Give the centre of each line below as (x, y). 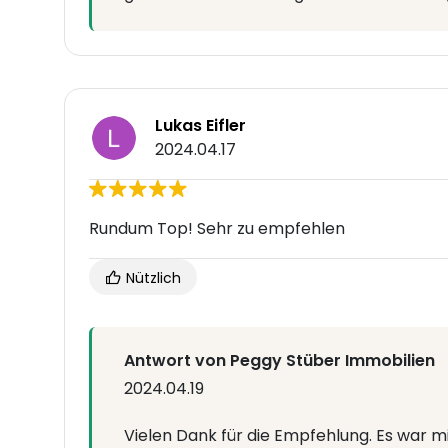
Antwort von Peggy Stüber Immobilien (279, 361)
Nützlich (151, 278)
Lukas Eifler (200, 126)
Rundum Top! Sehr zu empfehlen (217, 229)
